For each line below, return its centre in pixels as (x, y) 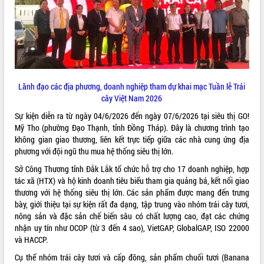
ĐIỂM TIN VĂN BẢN (34, 16)
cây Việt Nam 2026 (132, 98)
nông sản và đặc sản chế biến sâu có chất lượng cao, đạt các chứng (132, 216)
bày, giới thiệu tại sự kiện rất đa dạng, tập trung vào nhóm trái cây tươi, (132, 204)
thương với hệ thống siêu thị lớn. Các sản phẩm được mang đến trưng (132, 193)
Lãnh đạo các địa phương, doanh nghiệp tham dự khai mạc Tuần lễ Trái (132, 87)
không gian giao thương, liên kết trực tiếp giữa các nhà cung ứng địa (132, 140)
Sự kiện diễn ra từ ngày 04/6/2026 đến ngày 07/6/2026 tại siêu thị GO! (132, 116)
